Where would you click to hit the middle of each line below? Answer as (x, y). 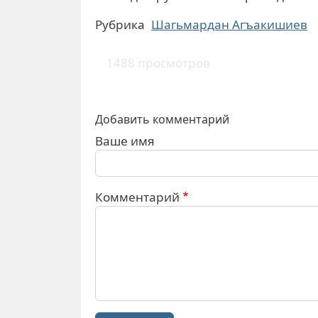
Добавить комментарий (162, 119)
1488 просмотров (158, 62)
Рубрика (120, 24)
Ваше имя (125, 141)
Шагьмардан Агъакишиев (229, 24)
